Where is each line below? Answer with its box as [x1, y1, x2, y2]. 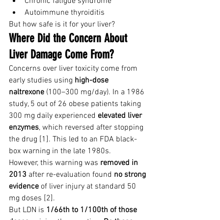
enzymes [9, 123, 39, 133]
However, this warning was [9, 158, 100, 168]
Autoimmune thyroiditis [25, 8, 105, 18]
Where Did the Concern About [9, 31, 130, 45]
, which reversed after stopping [39, 123, 145, 133]
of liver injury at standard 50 [39, 182, 138, 192]
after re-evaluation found [27, 170, 114, 180]
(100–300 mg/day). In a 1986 [44, 87, 146, 97]
